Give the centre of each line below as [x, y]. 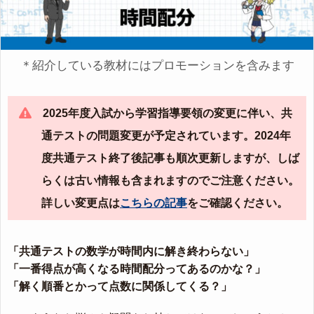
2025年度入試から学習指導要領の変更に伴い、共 [168, 113]
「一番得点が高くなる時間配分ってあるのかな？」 [137, 268]
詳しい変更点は [81, 203]
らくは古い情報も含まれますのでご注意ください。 [170, 180]
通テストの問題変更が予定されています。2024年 [166, 135]
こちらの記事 [153, 203]
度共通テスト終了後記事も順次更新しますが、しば [170, 158]
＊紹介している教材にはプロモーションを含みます [157, 65]
